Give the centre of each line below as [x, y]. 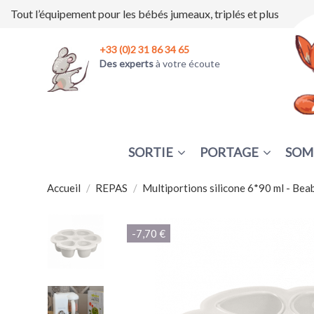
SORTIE [152, 152]
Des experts [128, 64]
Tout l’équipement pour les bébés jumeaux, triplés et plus [144, 14]
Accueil [64, 188]
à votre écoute [188, 64]
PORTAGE [231, 152]
